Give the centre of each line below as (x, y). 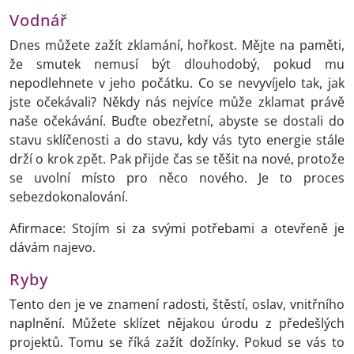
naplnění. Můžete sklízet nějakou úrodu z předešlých (177, 324)
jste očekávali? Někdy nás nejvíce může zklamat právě (177, 102)
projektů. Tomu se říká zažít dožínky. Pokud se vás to (177, 343)
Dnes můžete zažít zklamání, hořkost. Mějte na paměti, (177, 45)
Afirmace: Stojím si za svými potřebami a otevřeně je (177, 229)
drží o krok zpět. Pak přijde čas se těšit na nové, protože (177, 159)
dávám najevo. (53, 248)
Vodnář (38, 20)
